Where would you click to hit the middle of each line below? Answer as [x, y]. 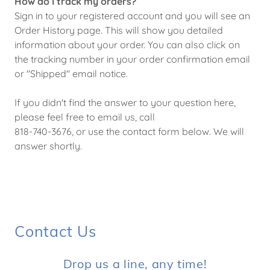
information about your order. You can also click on [127, 45]
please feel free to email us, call [86, 117]
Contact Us [55, 231]
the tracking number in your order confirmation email [132, 59]
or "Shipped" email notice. [71, 74]
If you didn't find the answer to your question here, [125, 102]
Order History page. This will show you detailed [119, 30]
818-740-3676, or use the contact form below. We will [129, 131]
